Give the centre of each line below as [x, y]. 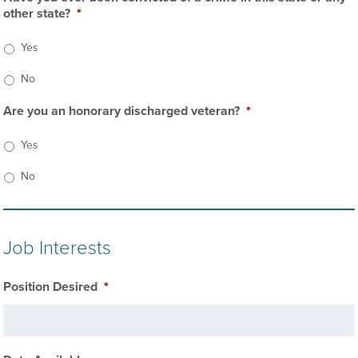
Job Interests [58, 248]
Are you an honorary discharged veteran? [122, 111]
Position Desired [51, 287]
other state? [37, 14]
